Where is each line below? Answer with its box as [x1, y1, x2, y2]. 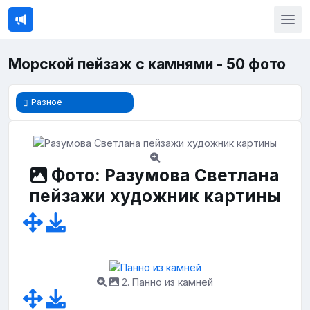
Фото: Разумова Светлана [47, 165, 280, 186]
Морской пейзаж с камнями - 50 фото [8, 55, 286, 73]
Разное [31, 96, 62, 107]
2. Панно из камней [119, 275, 213, 288]
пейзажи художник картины [29, 185, 281, 207]
